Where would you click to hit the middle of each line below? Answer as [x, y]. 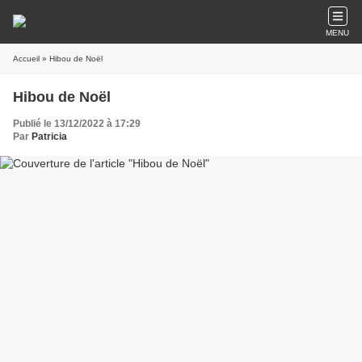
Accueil [26, 59]
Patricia [49, 137]
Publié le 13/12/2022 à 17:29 [77, 124]
